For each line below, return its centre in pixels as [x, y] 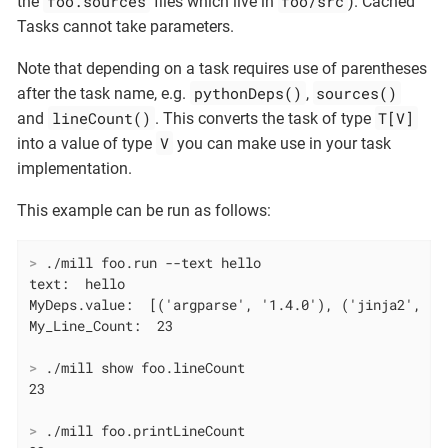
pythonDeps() [247, 93]
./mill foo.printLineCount [141, 431]
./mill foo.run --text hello [149, 263]
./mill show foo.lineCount [141, 368]
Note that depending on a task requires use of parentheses [222, 69]
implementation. [74, 169]
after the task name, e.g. [103, 94]
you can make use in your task [281, 144]
